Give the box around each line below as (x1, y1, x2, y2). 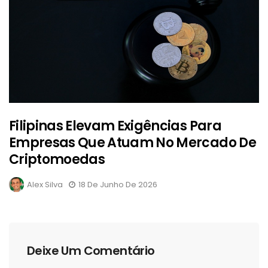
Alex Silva (27, 178, 63, 190)
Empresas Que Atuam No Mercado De (9, 133, 256, 152)
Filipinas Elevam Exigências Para (9, 116, 221, 135)
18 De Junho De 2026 (78, 178, 157, 190)
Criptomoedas (9, 150, 105, 169)
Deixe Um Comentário (27, 242, 155, 259)
